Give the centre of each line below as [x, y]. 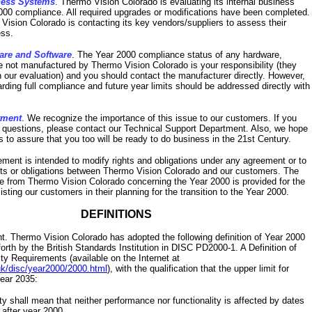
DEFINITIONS [116, 214]
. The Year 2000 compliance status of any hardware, [177, 55]
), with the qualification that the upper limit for [198, 268]
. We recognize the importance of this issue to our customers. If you [159, 118]
